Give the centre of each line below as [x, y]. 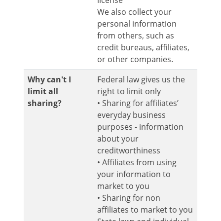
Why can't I [49, 80]
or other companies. [135, 59]
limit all [43, 92]
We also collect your [134, 12]
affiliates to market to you [145, 210]
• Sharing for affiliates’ [138, 103]
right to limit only [129, 92]
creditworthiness [129, 151]
